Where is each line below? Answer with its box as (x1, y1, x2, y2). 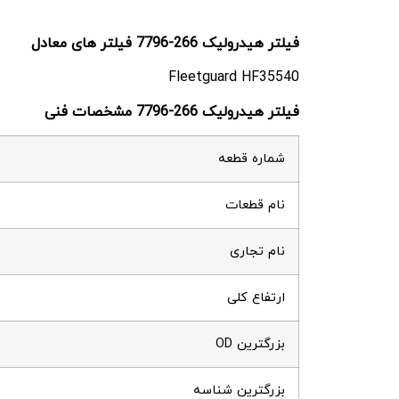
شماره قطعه (218, 149, 285, 168)
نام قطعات (225, 195, 285, 215)
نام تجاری (230, 241, 285, 261)
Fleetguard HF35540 (168, 68, 299, 88)
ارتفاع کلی (227, 288, 285, 307)
